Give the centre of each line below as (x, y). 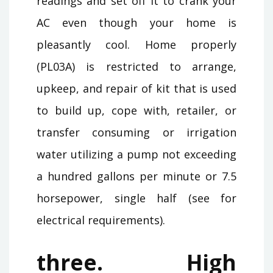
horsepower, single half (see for (136, 198)
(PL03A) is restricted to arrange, (136, 66)
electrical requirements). (101, 220)
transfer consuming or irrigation (136, 132)
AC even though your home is (136, 22)
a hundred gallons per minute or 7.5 (136, 176)
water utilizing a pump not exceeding (136, 154)
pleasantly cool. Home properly (136, 44)
